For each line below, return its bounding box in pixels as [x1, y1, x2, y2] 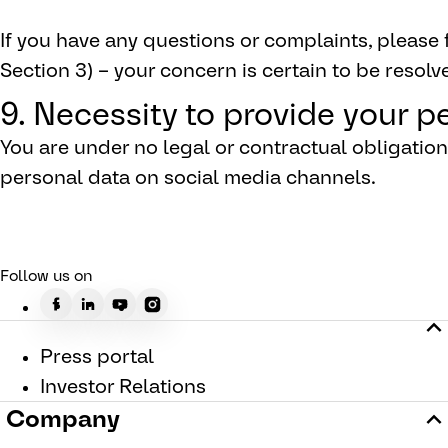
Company [6, 403, 120, 434]
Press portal [40, 343, 154, 369]
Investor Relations [40, 373, 206, 399]
